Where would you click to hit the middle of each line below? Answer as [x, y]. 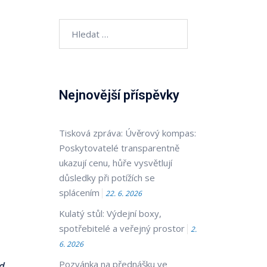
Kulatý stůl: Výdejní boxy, [110, 213]
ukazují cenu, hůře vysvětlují [115, 163]
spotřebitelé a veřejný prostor [122, 228]
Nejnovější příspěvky [119, 95]
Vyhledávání [82, 26]
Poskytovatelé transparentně [119, 148]
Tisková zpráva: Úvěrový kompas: [127, 133]
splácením [79, 193]
